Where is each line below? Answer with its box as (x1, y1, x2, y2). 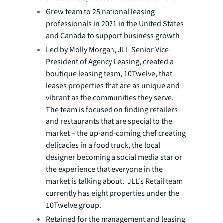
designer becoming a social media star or (46, 152, 182, 163)
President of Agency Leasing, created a (46, 56, 174, 67)
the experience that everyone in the (46, 164, 163, 175)
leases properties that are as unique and (46, 80, 180, 91)
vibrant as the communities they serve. (46, 92, 174, 103)
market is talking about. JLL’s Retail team (46, 176, 183, 187)
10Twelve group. (46, 200, 101, 211)
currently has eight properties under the (46, 188, 179, 199)
